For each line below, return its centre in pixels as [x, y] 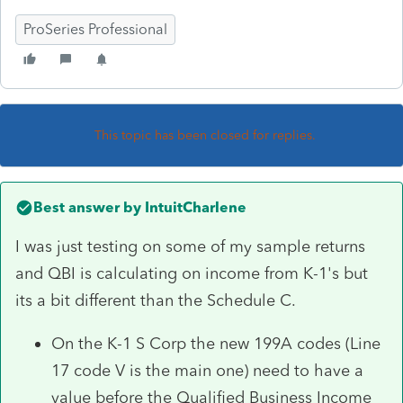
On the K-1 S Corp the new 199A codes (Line [216, 343]
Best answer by [87, 207]
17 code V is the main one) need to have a [207, 370]
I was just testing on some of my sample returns [190, 246]
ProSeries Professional [95, 29]
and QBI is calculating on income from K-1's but [192, 273]
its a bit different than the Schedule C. [160, 300]
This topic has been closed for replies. [205, 135]
